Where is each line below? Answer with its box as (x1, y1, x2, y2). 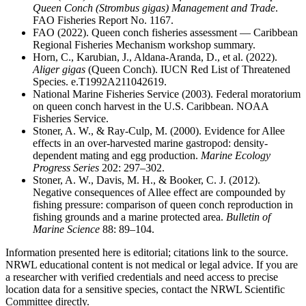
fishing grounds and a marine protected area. (33, 211, 226, 223)
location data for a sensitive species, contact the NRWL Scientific (5, 283, 285, 296)
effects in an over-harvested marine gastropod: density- (33, 137, 268, 150)
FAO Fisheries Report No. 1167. (33, 14, 173, 27)
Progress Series (33, 162, 99, 174)
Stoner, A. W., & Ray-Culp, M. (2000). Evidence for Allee (33, 125, 285, 137)
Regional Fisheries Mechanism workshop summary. (33, 39, 255, 51)
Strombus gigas (99, 2, 165, 14)
